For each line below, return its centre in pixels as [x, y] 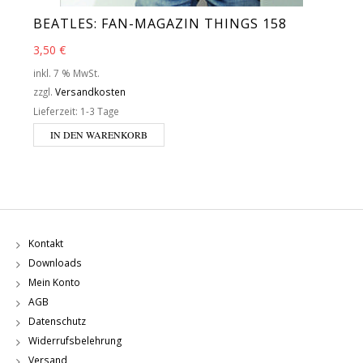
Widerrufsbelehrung [75, 341]
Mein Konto [54, 283]
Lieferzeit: [57, 111]
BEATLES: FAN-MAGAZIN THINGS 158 [160, 23]
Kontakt [46, 244]
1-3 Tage [100, 111]
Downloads [55, 263]
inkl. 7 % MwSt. [66, 73]
